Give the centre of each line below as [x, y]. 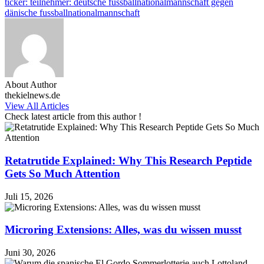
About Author [31, 85]
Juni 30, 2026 [30, 253]
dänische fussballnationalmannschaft [72, 13]
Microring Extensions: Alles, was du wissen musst [123, 230]
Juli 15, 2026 [29, 196]
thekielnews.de [32, 95]
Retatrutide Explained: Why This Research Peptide [128, 160]
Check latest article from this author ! [73, 117]
